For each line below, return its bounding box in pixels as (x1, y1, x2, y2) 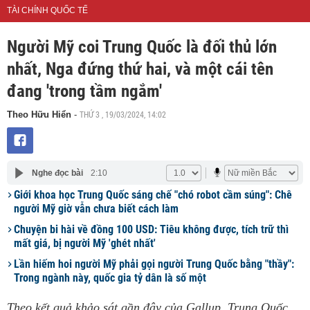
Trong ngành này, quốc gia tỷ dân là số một (14, 271, 206, 284)
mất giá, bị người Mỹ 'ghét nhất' (14, 237, 156, 250)
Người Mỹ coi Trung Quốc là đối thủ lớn (7, 37, 277, 57)
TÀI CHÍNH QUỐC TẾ (7, 6, 88, 15)
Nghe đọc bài (31, 167, 83, 178)
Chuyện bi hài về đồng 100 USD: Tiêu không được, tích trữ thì (14, 223, 289, 236)
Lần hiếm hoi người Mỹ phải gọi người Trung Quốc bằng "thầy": (14, 257, 294, 271)
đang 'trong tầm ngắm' (7, 81, 162, 101)
